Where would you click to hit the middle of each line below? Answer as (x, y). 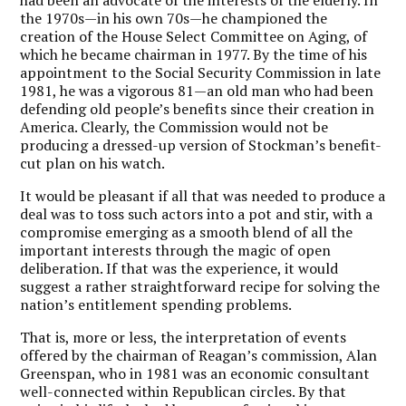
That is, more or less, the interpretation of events (184, 337)
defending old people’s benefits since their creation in (198, 108)
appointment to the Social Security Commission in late (201, 72)
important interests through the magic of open (176, 250)
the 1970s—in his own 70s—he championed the (174, 18)
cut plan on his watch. (94, 163)
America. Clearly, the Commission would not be (174, 126)
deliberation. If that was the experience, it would (179, 268)
